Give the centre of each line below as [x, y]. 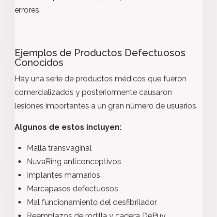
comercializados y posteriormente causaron [93, 92]
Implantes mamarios [63, 175]
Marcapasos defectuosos [72, 189]
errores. [28, 10]
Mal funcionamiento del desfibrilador [92, 202]
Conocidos [39, 62]
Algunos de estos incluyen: [68, 127]
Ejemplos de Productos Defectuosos [100, 53]
